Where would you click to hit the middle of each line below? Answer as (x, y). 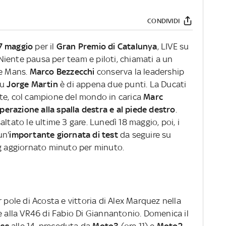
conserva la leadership (139, 72)
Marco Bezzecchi (62, 72)
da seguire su (145, 135)
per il (45, 47)
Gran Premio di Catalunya (107, 47)
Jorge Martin (34, 84)
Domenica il (166, 214)
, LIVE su (173, 47)
